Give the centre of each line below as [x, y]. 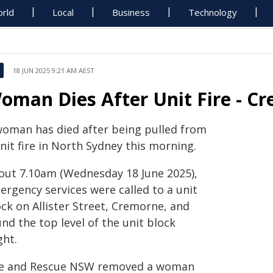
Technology [213, 12]
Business [131, 12]
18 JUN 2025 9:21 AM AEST [54, 70]
